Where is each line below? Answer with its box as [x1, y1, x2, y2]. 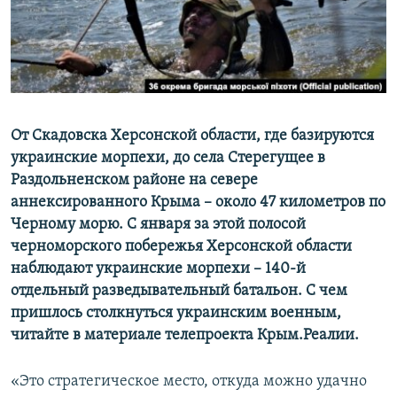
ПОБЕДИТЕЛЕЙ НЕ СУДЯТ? [32, 10, 166, 23]
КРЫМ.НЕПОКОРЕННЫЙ [32, 42, 156, 55]
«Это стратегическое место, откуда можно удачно [11, 373, 367, 391]
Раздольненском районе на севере [11, 172, 258, 190]
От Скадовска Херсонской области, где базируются [11, 128, 374, 145]
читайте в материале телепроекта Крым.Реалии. [11, 327, 359, 345]
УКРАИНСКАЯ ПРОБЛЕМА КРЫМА [32, 105, 199, 119]
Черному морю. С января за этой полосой [11, 216, 306, 234]
